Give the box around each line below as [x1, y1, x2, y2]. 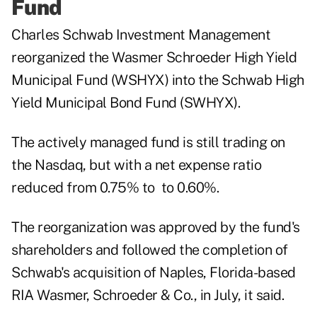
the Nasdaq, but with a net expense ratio [11, 156, 261, 174]
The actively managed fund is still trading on [11, 134, 285, 151]
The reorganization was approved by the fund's [11, 219, 300, 236]
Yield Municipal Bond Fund [11, 94, 177, 112]
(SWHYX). [176, 94, 240, 112]
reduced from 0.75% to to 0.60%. [11, 179, 219, 197]
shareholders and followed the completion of [11, 241, 288, 259]
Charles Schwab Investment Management [11, 26, 270, 44]
